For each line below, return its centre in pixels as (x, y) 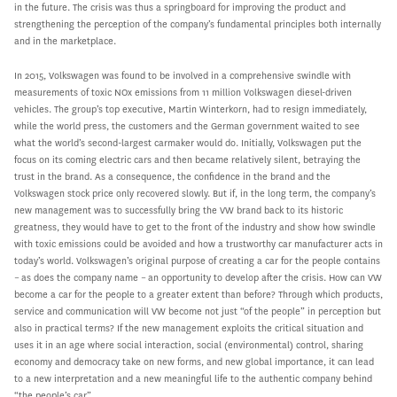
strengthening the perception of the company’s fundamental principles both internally (198, 24)
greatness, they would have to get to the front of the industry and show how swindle (195, 227)
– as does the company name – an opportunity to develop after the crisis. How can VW (198, 277)
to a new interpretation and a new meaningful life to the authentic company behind (193, 378)
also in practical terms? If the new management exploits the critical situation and (189, 328)
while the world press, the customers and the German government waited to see (187, 126)
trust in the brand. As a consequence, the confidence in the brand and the (172, 176)
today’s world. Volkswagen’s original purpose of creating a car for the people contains (197, 261)
